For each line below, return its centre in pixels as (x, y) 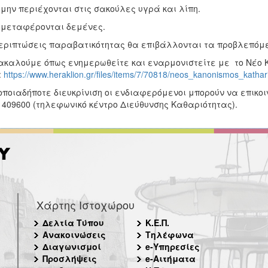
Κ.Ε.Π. (157, 223)
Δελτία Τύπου (73, 223)
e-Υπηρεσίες (172, 246)
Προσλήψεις (70, 258)
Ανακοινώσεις (74, 234)
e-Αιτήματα (170, 258)
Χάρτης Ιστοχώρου (86, 205)
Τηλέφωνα (169, 234)
